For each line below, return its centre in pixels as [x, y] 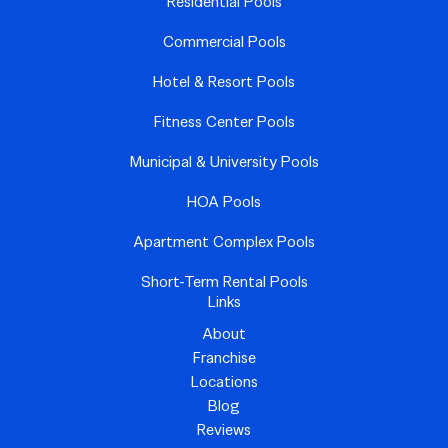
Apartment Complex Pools [224, 242]
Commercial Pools [224, 42]
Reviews [224, 430]
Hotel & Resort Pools [224, 82]
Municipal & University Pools [224, 162]
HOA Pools [224, 202]
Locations [224, 382]
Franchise [224, 358]
